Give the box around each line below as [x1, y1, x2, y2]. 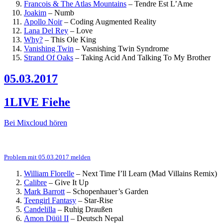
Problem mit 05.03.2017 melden [4, 153, 91, 161]
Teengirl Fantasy [24, 196, 76, 205]
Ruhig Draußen [64, 205, 112, 214]
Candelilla [24, 205, 56, 214]
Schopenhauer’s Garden [73, 187, 148, 196]
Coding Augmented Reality [70, 17, 156, 26]
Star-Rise [84, 196, 113, 205]
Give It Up [55, 178, 89, 187]
